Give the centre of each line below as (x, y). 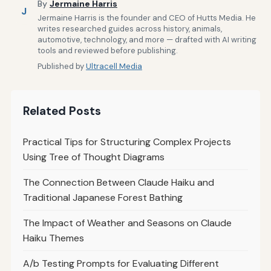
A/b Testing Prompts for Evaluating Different (121, 263)
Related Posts (62, 111)
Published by (61, 66)
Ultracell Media (114, 66)
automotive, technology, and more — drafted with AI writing (147, 39)
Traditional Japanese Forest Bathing (103, 197)
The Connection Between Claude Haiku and (118, 182)
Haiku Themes (53, 238)
